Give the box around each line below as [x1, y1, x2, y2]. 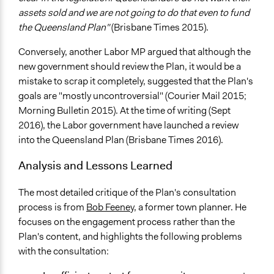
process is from [18, 200, 86, 213]
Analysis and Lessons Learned [18, 157, 172, 174]
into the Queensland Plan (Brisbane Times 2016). [18, 133, 223, 147]
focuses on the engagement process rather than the [18, 215, 235, 228]
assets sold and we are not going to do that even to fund [18, 6, 250, 20]
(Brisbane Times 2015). [111, 21, 209, 34]
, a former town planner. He [134, 200, 246, 213]
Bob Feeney [86, 200, 134, 213]
